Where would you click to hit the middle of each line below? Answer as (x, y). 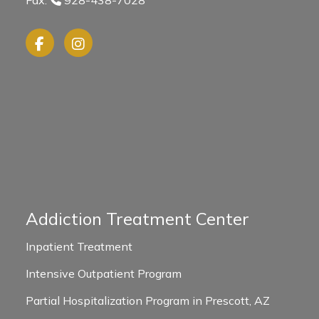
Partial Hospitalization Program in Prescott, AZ (147, 300)
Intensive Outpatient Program (103, 273)
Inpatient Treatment (79, 246)
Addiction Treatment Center (137, 218)
